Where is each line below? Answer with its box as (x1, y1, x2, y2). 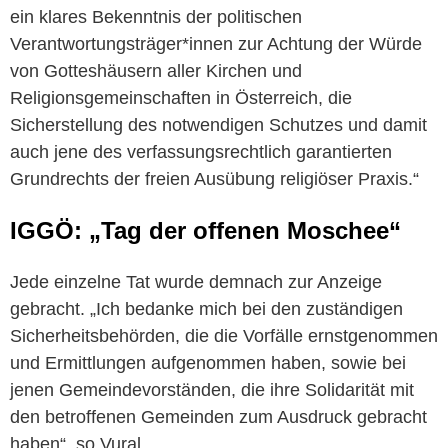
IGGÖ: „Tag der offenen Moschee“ (10, 216, 401, 244)
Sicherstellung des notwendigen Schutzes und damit (10, 114, 427, 135)
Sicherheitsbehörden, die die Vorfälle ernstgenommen (10, 325, 438, 346)
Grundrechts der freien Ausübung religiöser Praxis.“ (10, 168, 419, 189)
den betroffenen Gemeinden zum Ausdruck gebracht (10, 406, 427, 427)
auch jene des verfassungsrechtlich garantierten (10, 141, 392, 162)
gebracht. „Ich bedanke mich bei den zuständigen (10, 298, 403, 319)
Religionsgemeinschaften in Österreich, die (10, 87, 352, 108)
